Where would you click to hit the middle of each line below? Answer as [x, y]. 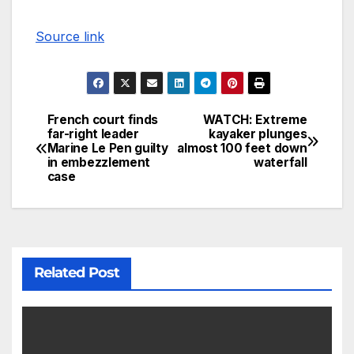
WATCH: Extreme [255, 120]
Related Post [76, 272]
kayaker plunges [258, 134]
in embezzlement [99, 163]
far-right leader [93, 134]
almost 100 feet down [242, 149]
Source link [70, 37]
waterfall [281, 163]
